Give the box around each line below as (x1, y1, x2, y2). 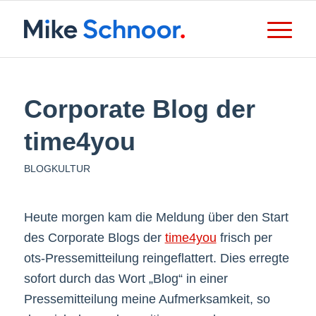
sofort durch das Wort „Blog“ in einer (23, 272, 228, 286)
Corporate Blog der (23, 95, 255, 123)
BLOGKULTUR (23, 163, 90, 174)
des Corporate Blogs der (23, 231, 165, 245)
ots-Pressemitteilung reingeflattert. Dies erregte (23, 251, 289, 266)
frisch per (216, 231, 272, 245)
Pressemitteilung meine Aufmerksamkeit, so (23, 292, 270, 307)
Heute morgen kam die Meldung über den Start (23, 210, 288, 225)
